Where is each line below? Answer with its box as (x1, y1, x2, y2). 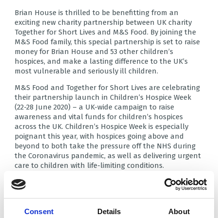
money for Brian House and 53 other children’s (15, 47, 173, 56)
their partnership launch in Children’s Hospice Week (15, 93, 191, 102)
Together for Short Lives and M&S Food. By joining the (15, 28, 196, 36)
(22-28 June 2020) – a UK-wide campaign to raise (15, 103, 174, 111)
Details (97, 207, 121, 216)
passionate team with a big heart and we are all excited (15, 187, 203, 196)
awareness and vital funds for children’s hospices (15, 112, 183, 121)
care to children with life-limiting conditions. (15, 161, 164, 170)
